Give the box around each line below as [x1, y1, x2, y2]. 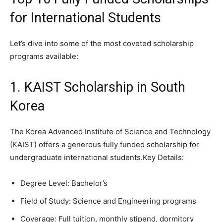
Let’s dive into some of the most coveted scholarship [10, 38, 194, 48]
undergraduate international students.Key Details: [10, 152, 184, 162]
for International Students [10, 9, 161, 26]
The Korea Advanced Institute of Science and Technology [10, 126, 211, 136]
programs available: [10, 51, 78, 61]
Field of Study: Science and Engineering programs [20, 196, 196, 206]
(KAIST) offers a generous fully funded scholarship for [10, 139, 199, 149]
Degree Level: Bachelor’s [20, 178, 108, 188]
